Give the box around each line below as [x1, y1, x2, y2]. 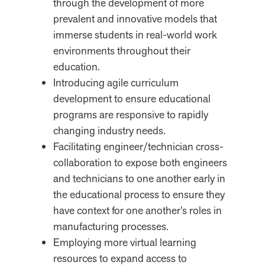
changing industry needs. [53, 124, 166, 137]
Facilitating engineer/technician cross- [53, 140, 224, 153]
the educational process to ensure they [53, 188, 225, 201]
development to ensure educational [53, 92, 211, 105]
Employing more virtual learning [53, 235, 196, 249]
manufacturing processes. [53, 219, 169, 233]
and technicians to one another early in [53, 172, 225, 185]
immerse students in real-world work [53, 28, 217, 41]
